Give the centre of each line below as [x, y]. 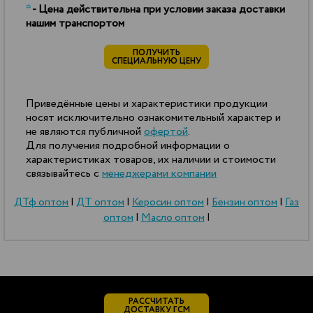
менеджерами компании [159, 174]
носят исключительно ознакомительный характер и [153, 118]
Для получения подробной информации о [128, 146]
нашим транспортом [75, 24]
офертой [166, 132]
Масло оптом [173, 218]
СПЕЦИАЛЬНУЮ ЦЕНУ [156, 61]
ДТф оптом [41, 203]
